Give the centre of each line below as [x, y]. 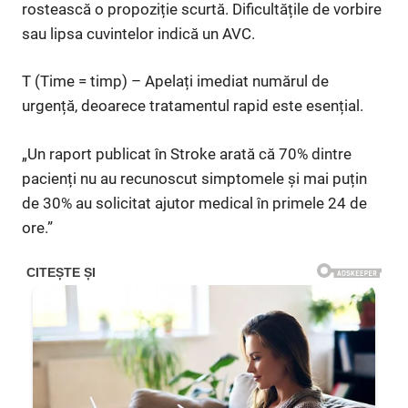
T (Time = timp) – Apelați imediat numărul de [175, 82]
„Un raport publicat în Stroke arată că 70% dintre [187, 153]
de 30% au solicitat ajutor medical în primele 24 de [194, 203]
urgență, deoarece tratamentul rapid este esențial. [193, 106]
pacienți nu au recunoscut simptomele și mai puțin [194, 178]
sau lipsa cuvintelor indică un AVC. [138, 33]
